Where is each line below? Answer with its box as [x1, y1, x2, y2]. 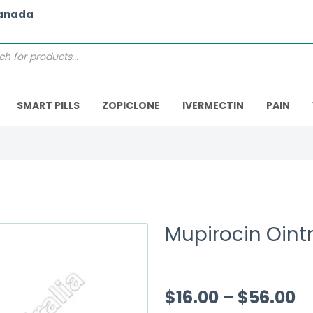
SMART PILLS [17, 99, 80, 112]
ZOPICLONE [102, 99, 160, 112]
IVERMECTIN [182, 99, 244, 112]
